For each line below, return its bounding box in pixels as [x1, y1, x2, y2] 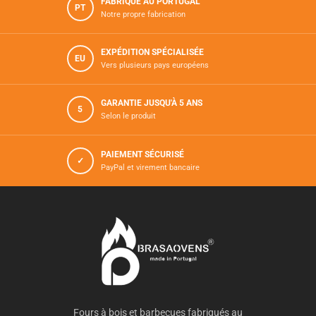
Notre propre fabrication [101, 10, 186, 20]
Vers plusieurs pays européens [101, 61, 209, 71]
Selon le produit [101, 111, 156, 121]
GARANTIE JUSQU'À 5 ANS [101, 98, 202, 109]
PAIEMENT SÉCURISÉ [101, 149, 184, 159]
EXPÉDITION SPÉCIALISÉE [101, 47, 204, 58]
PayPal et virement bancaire [101, 162, 200, 172]
